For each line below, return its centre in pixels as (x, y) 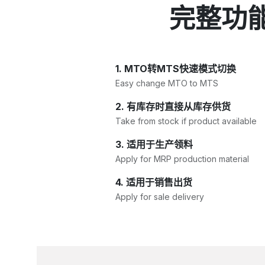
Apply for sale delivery (159, 196)
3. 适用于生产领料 (154, 144)
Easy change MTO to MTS (167, 83)
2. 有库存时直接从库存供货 (173, 106)
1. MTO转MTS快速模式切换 (175, 68)
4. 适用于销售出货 (153, 182)
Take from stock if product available (186, 121)
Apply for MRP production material (182, 159)
